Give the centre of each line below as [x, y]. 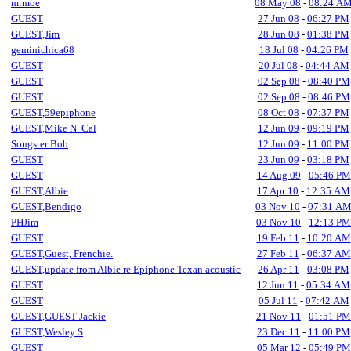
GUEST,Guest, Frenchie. [62, 253]
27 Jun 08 [279, 18]
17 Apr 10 [278, 191]
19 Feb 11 [278, 238]
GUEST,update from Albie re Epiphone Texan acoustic [126, 269]
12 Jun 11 [278, 285]
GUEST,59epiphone [53, 112]
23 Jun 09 [279, 159]
